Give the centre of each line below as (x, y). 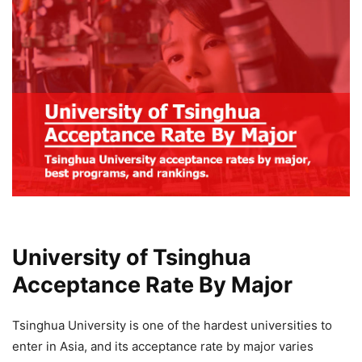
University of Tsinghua (132, 257)
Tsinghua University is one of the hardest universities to (172, 325)
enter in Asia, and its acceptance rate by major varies (163, 346)
